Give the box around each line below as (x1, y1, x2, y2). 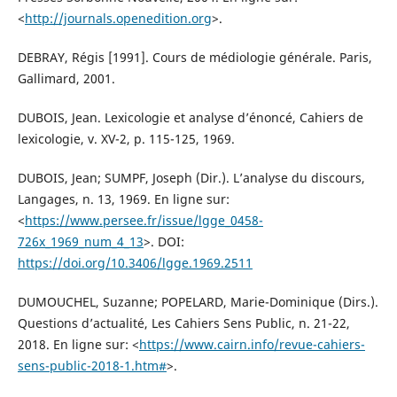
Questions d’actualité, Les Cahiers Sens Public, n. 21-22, (17, 314, 350, 331)
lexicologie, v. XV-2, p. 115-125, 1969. (17, 129, 235, 147)
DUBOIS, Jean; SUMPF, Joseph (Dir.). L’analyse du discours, (17, 168, 365, 186)
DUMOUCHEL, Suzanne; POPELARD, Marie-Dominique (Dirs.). (17, 292, 378, 310)
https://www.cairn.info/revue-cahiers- (138, 335, 365, 353)
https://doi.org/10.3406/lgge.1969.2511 (17, 253, 253, 271)
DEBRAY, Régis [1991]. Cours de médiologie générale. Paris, (17, 48, 372, 66)
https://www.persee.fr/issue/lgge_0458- (24, 211, 263, 229)
